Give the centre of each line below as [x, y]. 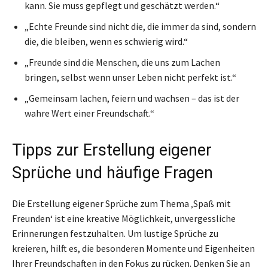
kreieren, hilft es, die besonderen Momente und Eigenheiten [133, 248]
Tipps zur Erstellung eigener [112, 150]
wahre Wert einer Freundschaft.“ [89, 113]
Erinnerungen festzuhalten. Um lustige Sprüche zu [115, 233]
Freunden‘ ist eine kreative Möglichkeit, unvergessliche [124, 218]
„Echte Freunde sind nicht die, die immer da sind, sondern [140, 26]
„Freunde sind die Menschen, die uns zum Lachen [122, 62]
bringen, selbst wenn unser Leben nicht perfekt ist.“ [130, 77]
